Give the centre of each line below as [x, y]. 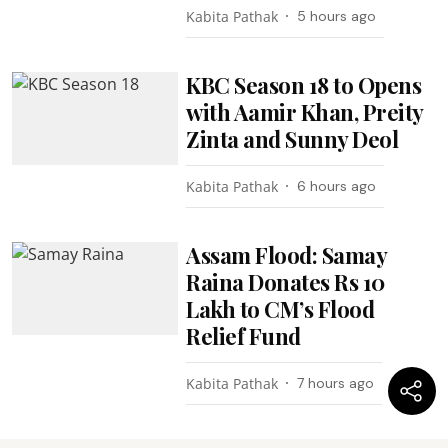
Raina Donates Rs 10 [285, 281]
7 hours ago [336, 382]
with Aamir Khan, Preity [304, 111]
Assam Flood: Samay [286, 254]
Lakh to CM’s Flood [280, 308]
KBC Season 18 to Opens [304, 84]
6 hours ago [337, 185]
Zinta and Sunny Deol [292, 138]
